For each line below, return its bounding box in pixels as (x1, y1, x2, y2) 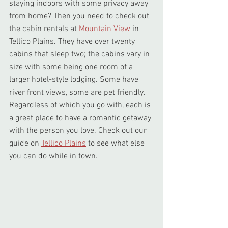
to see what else (86, 138, 147, 149)
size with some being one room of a (9, 62, 135, 73)
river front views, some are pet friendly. (9, 88, 147, 98)
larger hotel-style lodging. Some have (9, 75, 140, 85)
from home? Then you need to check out (9, 11, 151, 22)
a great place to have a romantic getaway (9, 113, 153, 124)
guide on (9, 138, 41, 149)
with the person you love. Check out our (9, 126, 149, 136)
